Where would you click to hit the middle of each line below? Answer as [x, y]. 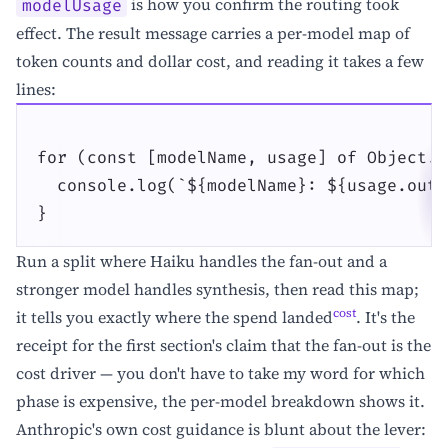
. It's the [385, 317]
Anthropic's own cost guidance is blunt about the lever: [221, 429]
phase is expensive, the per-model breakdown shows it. [220, 401]
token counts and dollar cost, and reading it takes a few [220, 61]
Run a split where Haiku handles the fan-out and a [201, 261]
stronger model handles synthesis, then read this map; [217, 289]
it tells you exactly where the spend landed [174, 317]
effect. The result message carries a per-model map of [213, 33]
